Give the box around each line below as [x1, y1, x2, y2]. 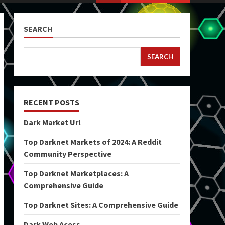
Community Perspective [23, 149, 111, 159]
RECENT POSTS [23, 97, 79, 107]
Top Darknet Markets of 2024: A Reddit [23, 137, 162, 147]
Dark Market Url [23, 117, 81, 127]
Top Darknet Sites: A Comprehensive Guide [23, 200, 178, 210]
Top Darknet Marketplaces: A [23, 168, 129, 178]
